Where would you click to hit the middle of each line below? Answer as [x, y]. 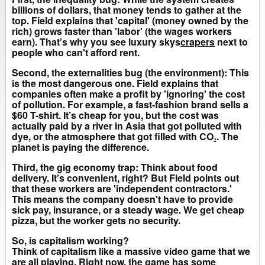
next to [231, 42]
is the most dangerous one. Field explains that [115, 83]
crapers [198, 42]
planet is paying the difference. [80, 147]
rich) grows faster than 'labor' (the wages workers [122, 31]
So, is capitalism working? [70, 241]
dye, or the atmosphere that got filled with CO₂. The [125, 137]
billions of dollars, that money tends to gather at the [127, 10]
